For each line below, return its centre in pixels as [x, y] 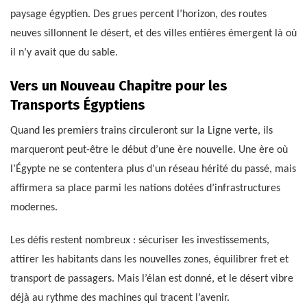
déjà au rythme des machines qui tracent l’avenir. [120, 298]
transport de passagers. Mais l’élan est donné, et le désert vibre [152, 279]
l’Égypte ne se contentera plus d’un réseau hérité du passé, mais [153, 170]
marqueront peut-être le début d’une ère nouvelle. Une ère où [149, 150]
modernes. [34, 208]
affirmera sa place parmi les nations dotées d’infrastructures [145, 189]
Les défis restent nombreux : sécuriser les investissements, [140, 241]
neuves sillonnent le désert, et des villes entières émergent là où [153, 34]
